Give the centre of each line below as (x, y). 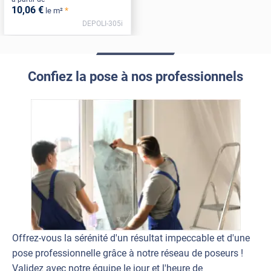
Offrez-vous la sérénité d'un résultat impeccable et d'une (131, 238)
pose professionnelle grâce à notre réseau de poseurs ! (128, 253)
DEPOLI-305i (103, 24)
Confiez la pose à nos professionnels (135, 76)
